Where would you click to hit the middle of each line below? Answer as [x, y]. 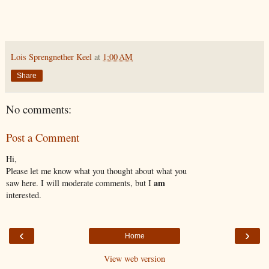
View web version [134, 258]
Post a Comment [43, 137]
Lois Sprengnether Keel [51, 57]
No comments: [39, 109]
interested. [24, 195]
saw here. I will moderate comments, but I [80, 183]
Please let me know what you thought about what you [96, 171]
